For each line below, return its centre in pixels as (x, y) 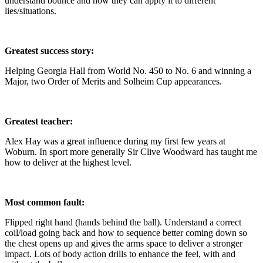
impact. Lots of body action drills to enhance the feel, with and (120, 254)
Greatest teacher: (39, 121)
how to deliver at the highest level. (68, 162)
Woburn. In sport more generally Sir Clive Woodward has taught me (131, 151)
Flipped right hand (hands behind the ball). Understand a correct (123, 222)
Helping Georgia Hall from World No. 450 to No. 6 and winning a (128, 70)
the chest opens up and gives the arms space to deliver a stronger (124, 243)
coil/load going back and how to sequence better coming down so (126, 232)
